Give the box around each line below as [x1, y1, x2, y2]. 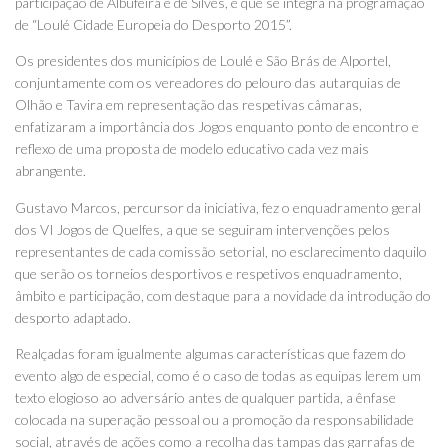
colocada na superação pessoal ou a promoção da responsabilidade [15, 410, 414, 428]
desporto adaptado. [15, 308, 131, 326]
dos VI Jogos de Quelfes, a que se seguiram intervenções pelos [15, 220, 390, 238]
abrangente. [15, 162, 86, 180]
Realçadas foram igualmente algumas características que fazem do [15, 344, 406, 362]
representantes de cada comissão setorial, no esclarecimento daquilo [15, 242, 427, 260]
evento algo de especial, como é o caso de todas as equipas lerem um [15, 366, 421, 384]
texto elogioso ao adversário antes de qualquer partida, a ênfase [15, 388, 396, 406]
